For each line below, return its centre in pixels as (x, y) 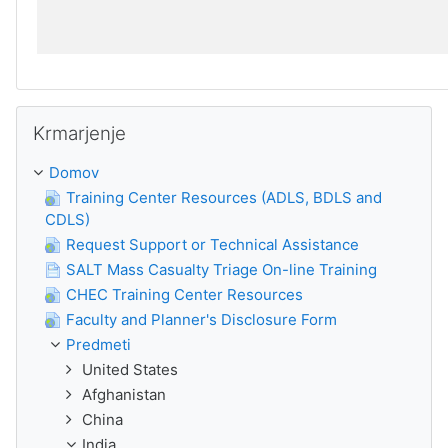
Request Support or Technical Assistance (212, 244)
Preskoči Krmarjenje (87, 115)
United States (130, 369)
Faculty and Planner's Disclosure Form (201, 319)
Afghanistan (124, 394)
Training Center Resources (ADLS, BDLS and (224, 197)
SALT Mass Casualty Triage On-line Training (221, 269)
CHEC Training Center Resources (184, 294)
